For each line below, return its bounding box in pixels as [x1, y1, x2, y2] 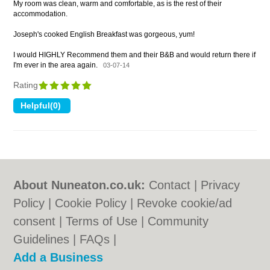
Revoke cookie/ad [137, 196, 233, 210]
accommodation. [13, 10, 68, 18]
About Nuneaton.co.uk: [13, 178, 146, 192]
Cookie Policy [55, 196, 127, 210]
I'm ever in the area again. [13, 61, 104, 69]
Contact [149, 178, 191, 192]
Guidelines [13, 233, 70, 246]
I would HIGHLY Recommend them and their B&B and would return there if [13, 51, 256, 59]
